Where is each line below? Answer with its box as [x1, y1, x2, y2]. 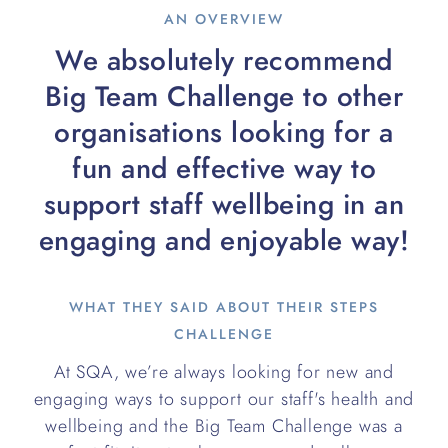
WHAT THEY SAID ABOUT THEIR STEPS [69, 298, 379, 317]
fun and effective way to [72, 149, 376, 188]
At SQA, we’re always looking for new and [54, 359, 394, 384]
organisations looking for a [54, 113, 394, 152]
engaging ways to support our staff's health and [33, 386, 415, 411]
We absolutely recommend [55, 41, 393, 80]
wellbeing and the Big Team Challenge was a [45, 413, 403, 438]
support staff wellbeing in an [43, 185, 405, 224]
